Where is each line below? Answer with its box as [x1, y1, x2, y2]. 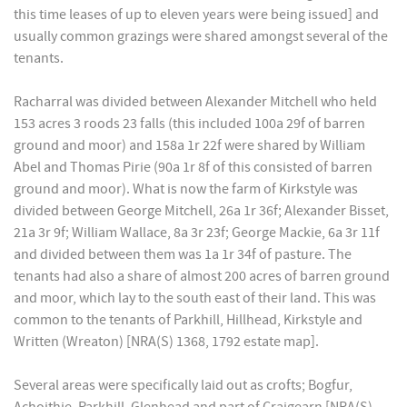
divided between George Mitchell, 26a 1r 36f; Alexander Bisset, [14, 203, 389, 220]
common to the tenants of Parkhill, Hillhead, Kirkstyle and [14, 312, 362, 329]
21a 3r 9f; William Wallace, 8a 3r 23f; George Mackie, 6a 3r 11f [14, 224, 380, 242]
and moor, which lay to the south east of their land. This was [14, 290, 376, 307]
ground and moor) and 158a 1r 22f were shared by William [14, 137, 365, 154]
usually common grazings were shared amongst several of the [14, 28, 388, 45]
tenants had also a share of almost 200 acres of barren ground [14, 268, 390, 285]
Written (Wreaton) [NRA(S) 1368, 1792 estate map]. [14, 333, 319, 351]
